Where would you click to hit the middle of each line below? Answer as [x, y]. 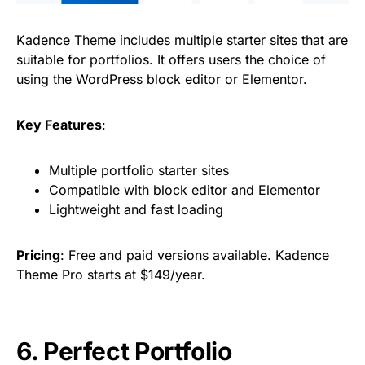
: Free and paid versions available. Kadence [195, 255]
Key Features [59, 125]
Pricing [38, 255]
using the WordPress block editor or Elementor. [162, 79]
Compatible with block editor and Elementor [185, 190]
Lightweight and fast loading [136, 210]
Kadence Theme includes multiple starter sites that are [182, 40]
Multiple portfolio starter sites [139, 171]
